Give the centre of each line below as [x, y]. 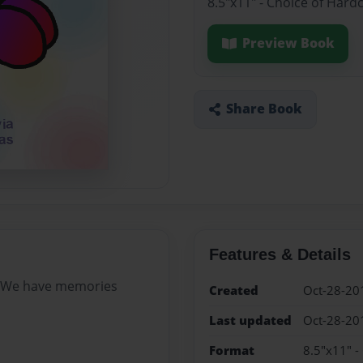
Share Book [264, 109]
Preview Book [288, 43]
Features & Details [280, 254]
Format [231, 351]
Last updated [250, 320]
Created [233, 290]
